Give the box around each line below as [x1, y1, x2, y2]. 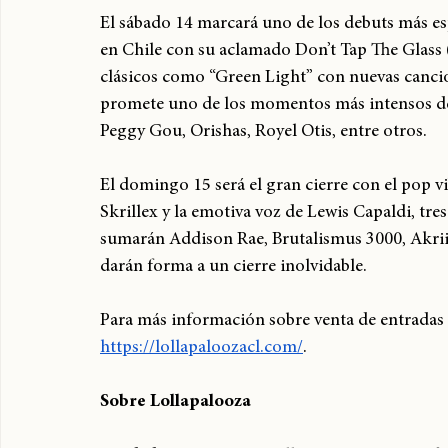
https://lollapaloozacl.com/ [100, 362, 303, 381]
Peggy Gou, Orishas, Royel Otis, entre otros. [100, 146, 427, 165]
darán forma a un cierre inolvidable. [100, 281, 367, 300]
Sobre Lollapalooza [100, 416, 251, 435]
